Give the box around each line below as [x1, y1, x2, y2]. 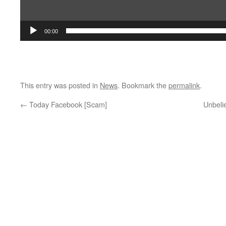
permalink [168, 79, 200, 90]
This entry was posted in [20, 79, 100, 90]
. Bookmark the [118, 79, 168, 90]
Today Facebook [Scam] [27, 98, 107, 109]
